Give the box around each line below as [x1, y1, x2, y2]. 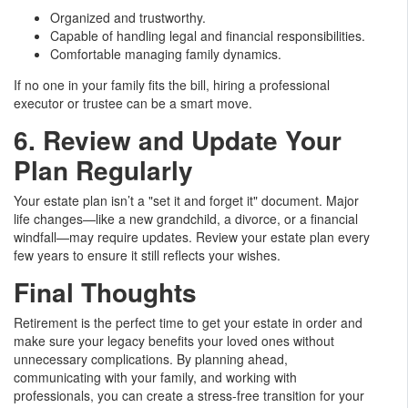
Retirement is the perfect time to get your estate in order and [14, 312, 362, 331]
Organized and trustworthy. [50, 7, 206, 26]
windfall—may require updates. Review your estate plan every [14, 227, 370, 246]
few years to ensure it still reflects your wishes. [14, 245, 280, 264]
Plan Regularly [14, 150, 193, 189]
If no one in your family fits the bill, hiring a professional [14, 75, 330, 94]
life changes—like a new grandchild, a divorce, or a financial [14, 209, 358, 228]
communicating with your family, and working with [14, 367, 297, 386]
